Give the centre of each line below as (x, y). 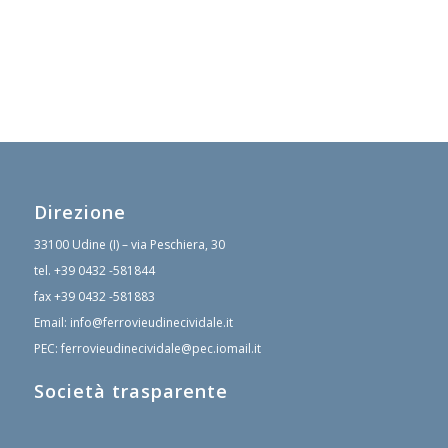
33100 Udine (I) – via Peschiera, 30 (129, 245)
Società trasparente (130, 391)
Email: (51, 323)
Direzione (79, 212)
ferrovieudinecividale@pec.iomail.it (160, 349)
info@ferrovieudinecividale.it (151, 323)
